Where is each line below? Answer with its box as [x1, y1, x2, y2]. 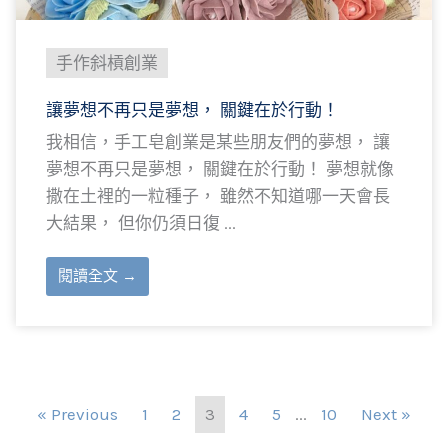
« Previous [37, 404, 118, 424]
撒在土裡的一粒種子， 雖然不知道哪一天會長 [46, 186, 390, 206]
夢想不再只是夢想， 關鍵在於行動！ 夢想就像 [46, 159, 394, 179]
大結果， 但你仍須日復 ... [46, 213, 236, 233]
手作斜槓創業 [56, 53, 158, 73]
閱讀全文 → [58, 267, 137, 285]
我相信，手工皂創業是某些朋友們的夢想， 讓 [46, 132, 390, 152]
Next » [361, 404, 411, 424]
